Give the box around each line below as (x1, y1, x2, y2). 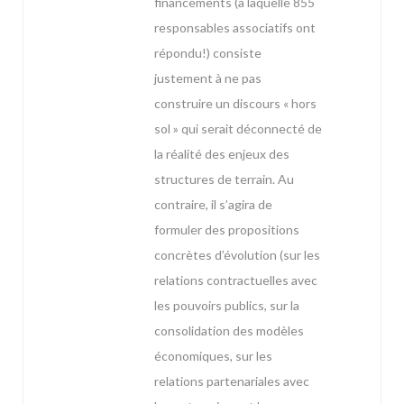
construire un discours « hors (154, 96, 317, 112)
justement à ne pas (154, 70, 262, 87)
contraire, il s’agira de (154, 197, 272, 213)
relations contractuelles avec (154, 272, 317, 289)
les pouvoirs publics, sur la (154, 298, 299, 314)
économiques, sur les (154, 348, 272, 364)
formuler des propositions (154, 222, 299, 238)
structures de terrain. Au (154, 171, 294, 188)
